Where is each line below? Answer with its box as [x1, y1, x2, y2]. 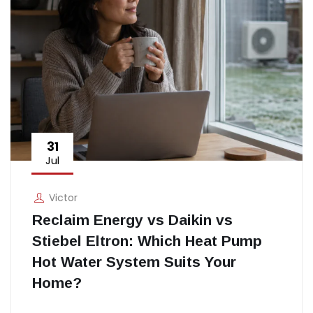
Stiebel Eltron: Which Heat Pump [32, 232, 262, 249]
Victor [48, 190, 78, 205]
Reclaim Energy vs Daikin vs [32, 211, 233, 228]
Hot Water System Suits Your [32, 253, 236, 270]
